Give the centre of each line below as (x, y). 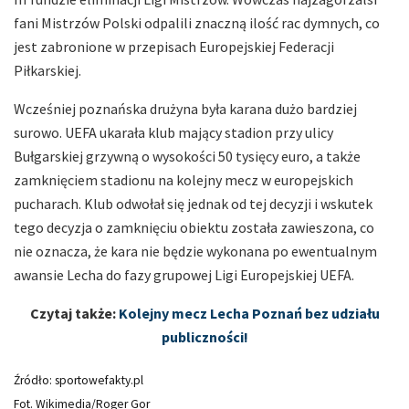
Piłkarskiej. (47, 71)
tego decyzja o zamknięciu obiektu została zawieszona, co (194, 228)
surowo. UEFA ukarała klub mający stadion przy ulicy (173, 133)
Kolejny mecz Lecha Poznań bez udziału (249, 314)
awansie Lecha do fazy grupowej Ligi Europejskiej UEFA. (184, 275)
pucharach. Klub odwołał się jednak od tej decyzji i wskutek (193, 204)
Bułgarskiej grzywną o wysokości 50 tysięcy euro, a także (187, 157)
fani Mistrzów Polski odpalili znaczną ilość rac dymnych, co (197, 23)
